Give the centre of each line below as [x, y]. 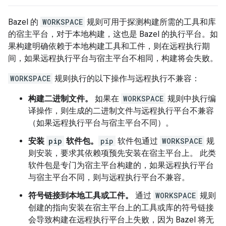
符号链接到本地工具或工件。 [81, 195]
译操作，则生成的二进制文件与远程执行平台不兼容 [121, 111]
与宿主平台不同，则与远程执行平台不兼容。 [109, 177]
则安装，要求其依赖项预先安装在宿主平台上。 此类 [122, 153]
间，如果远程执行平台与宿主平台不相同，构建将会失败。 [113, 58]
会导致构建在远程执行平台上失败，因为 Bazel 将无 [121, 220]
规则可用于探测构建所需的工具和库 [150, 22]
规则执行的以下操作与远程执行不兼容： [126, 78]
